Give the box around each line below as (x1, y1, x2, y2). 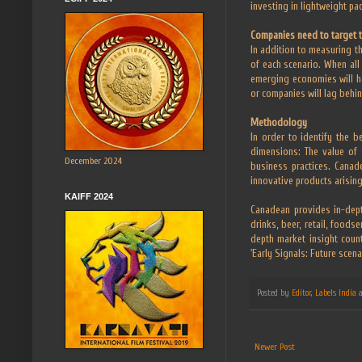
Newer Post (255, 341, 295, 353)
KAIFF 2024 (65, 191, 113, 201)
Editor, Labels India (292, 287, 356, 298)
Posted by (257, 287, 292, 298)
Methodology (250, 116, 307, 128)
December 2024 (65, 154, 122, 166)
